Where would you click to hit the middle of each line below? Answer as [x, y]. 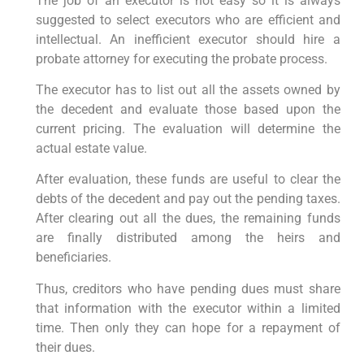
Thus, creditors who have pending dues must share [188, 288]
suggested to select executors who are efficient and [188, 19]
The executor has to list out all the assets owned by [188, 90]
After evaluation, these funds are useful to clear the [188, 180]
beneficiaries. [73, 258]
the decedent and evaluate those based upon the [188, 109]
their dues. [65, 347]
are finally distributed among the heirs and [188, 238]
